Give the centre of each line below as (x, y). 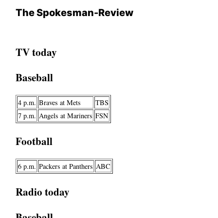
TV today (36, 52)
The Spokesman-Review (74, 13)
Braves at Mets (60, 103)
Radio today (43, 192)
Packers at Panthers (66, 166)
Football (34, 141)
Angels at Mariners (66, 116)
